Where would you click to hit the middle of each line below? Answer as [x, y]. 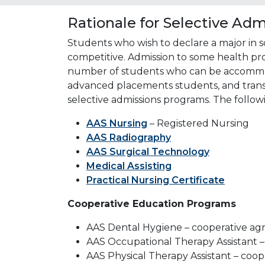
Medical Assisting [129, 166]
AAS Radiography [129, 137]
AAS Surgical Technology [148, 151]
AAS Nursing [117, 123]
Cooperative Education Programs [152, 203]
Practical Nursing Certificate [156, 180]
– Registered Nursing [198, 123]
